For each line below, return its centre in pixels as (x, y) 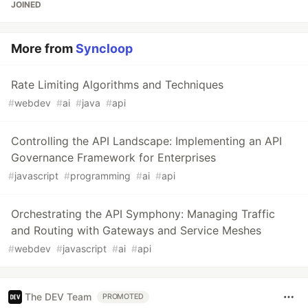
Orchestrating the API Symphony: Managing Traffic (143, 213)
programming (100, 175)
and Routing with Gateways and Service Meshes (136, 230)
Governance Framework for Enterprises (113, 157)
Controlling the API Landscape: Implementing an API (146, 141)
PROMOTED (123, 296)
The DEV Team (58, 297)
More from (43, 48)
